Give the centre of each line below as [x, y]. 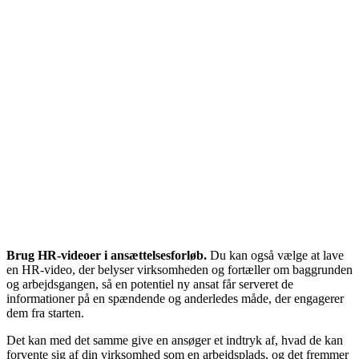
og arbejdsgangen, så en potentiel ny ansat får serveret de [150, 284]
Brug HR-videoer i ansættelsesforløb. [108, 256]
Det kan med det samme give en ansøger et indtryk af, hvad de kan [175, 341]
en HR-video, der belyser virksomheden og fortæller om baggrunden [179, 270]
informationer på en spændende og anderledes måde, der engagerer [175, 299]
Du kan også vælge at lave [277, 256]
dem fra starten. [45, 313]
